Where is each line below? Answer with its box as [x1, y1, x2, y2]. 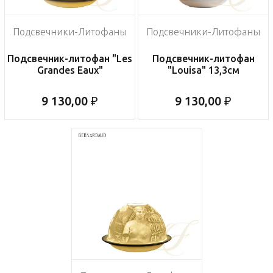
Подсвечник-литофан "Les [7, 53, 132, 65]
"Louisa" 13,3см [167, 65, 239, 76]
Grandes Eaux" [37, 65, 103, 76]
